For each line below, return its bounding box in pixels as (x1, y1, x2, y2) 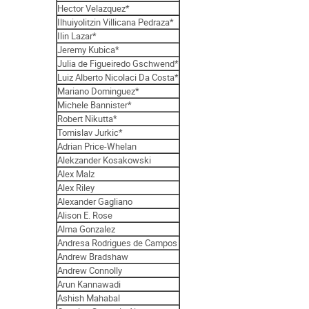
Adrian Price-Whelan (57, 139, 137, 152)
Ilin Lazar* (57, 29, 97, 42)
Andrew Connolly (57, 263, 123, 277)
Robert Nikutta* (57, 112, 118, 125)
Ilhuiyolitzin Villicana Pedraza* (57, 15, 175, 28)
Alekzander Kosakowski (57, 153, 152, 166)
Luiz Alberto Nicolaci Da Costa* (57, 70, 179, 83)
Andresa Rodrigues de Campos (57, 236, 178, 249)
